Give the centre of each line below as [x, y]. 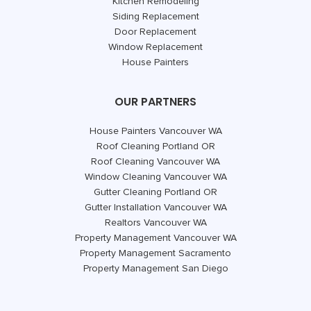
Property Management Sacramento [155, 253]
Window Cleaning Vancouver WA [155, 177]
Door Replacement [155, 32]
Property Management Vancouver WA [155, 238]
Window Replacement [155, 47]
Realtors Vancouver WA [155, 222]
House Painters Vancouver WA [155, 131]
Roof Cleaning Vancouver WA [155, 161]
